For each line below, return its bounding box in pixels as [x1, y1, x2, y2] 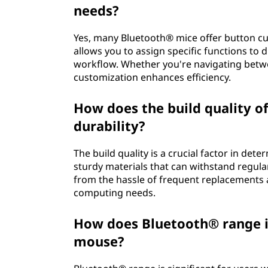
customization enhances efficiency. [74, 71, 232, 84]
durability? [74, 117, 146, 135]
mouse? [74, 232, 125, 250]
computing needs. [74, 186, 156, 199]
